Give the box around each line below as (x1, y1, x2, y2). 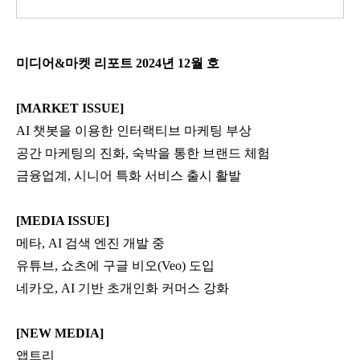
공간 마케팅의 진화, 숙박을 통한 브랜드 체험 (16, 145, 270, 160)
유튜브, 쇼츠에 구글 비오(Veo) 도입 (16, 258, 215, 272)
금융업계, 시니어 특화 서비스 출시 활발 (16, 168, 241, 182)
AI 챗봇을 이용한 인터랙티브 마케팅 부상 (16, 123, 252, 137)
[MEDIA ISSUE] (16, 213, 109, 227)
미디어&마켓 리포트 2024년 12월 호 (16, 55, 219, 70)
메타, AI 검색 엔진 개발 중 (16, 235, 165, 250)
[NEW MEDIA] (16, 325, 104, 340)
